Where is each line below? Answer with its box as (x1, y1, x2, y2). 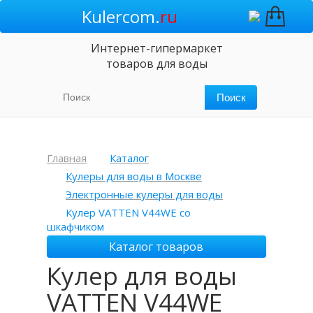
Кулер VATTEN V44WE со (66, 205, 191, 219)
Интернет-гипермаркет (90, 41, 223, 56)
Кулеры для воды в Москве (66, 169, 202, 183)
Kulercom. (81, 5, 160, 28)
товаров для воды (105, 56, 208, 71)
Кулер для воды (47, 259, 238, 292)
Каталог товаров (109, 239, 204, 254)
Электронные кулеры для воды (66, 187, 223, 201)
